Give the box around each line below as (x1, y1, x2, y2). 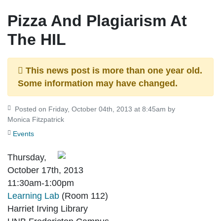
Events (13, 129, 34, 138)
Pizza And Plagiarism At (7, 12, 187, 30)
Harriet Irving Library (7, 203, 88, 214)
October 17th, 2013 (7, 165, 83, 175)
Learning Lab (7, 190, 59, 201)
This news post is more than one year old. (26, 65, 202, 75)
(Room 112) (59, 190, 108, 201)
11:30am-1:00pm (7, 178, 74, 188)
